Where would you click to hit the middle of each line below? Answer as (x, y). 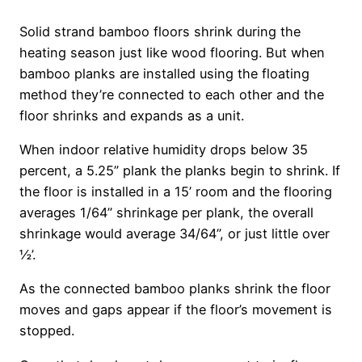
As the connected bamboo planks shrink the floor (175, 289)
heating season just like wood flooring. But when (172, 52)
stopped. (47, 331)
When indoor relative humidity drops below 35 (164, 150)
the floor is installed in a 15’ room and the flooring (176, 192)
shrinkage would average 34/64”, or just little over (175, 234)
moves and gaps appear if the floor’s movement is (176, 310)
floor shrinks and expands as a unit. (132, 115)
